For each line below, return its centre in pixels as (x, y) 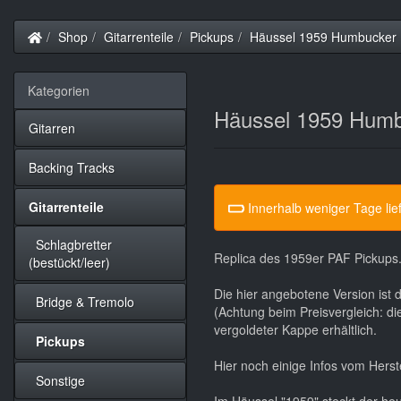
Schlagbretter (70, 244)
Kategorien (59, 90)
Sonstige (57, 380)
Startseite (68, 36)
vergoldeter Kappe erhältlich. (295, 329)
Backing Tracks (72, 167)
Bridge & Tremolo (81, 302)
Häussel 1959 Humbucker (323, 37)
